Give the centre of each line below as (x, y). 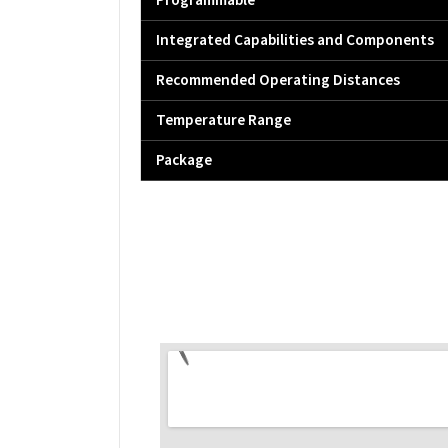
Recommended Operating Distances (278, 80)
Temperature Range (223, 120)
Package (184, 160)
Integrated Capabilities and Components (295, 40)
